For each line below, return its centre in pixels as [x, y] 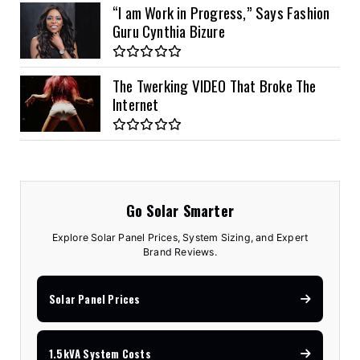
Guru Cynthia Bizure [169, 30]
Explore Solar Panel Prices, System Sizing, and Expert [180, 238]
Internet [136, 103]
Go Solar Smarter [180, 211]
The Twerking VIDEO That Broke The [215, 85]
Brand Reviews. [180, 252]
